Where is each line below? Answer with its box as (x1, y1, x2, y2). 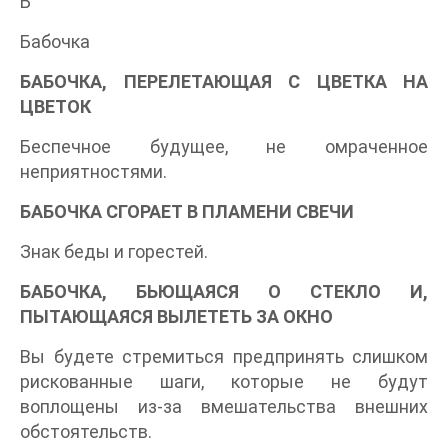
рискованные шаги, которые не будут (20, 371, 428, 393)
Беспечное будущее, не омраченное (20, 136, 428, 158)
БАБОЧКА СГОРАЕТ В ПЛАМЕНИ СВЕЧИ (20, 201, 354, 223)
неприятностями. (20, 161, 167, 183)
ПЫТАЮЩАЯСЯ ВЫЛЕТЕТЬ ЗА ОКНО (20, 306, 333, 328)
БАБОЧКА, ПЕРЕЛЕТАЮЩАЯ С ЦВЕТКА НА (20, 71, 428, 93)
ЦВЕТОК (20, 96, 91, 118)
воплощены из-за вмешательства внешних (20, 396, 428, 418)
